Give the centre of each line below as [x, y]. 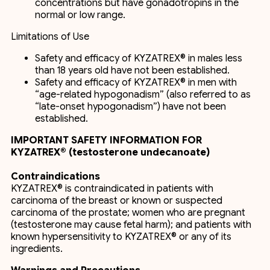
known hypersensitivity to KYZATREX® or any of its [121, 237]
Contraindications [55, 177]
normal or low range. [80, 15]
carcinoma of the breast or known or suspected [117, 201]
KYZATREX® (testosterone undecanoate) [110, 152]
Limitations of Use [50, 37]
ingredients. [37, 249]
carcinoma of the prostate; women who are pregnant [128, 213]
